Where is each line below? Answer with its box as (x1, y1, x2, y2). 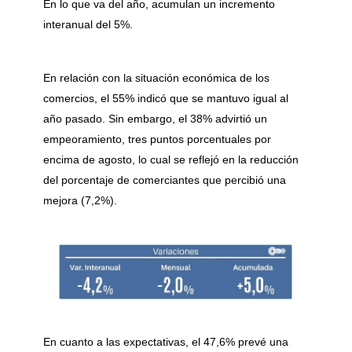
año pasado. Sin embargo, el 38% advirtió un (43, 112, 267, 125)
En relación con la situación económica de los (43, 71, 269, 84)
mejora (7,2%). (43, 193, 117, 207)
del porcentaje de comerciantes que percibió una (43, 173, 286, 186)
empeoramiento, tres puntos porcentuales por (43, 132, 271, 145)
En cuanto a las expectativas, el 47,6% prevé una (43, 335, 288, 348)
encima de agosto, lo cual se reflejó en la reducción (43, 152, 299, 166)
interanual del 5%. (43, 17, 133, 31)
